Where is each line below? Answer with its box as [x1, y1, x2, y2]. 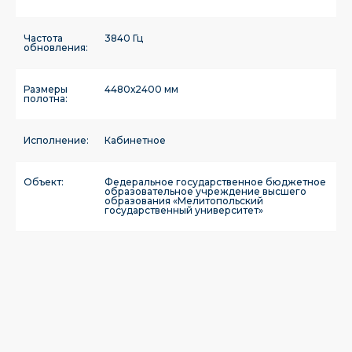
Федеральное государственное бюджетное [104, 176, 326, 188]
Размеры [24, 83, 68, 95]
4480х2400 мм [104, 83, 178, 95]
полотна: [24, 93, 68, 104]
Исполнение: [24, 134, 89, 146]
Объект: [24, 176, 64, 188]
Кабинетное [104, 134, 166, 146]
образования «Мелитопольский [104, 195, 263, 207]
